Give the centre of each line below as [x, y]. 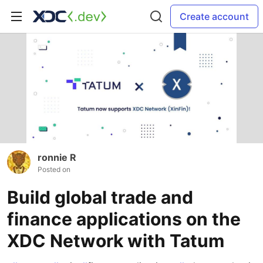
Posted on [54, 170]
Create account [214, 16]
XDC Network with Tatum [116, 241]
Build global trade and [100, 198]
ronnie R [57, 158]
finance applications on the [124, 219]
